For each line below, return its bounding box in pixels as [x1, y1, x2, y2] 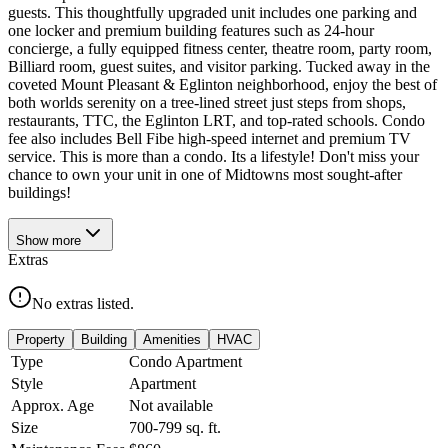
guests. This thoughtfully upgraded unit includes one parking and [8, 3, 417, 21]
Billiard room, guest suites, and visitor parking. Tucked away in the [8, 57, 430, 75]
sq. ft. [182, 418, 221, 436]
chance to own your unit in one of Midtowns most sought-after [8, 165, 402, 183]
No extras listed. [32, 294, 134, 312]
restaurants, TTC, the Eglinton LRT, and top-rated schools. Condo [8, 111, 425, 129]
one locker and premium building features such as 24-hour [8, 21, 374, 39]
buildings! [8, 183, 71, 201]
